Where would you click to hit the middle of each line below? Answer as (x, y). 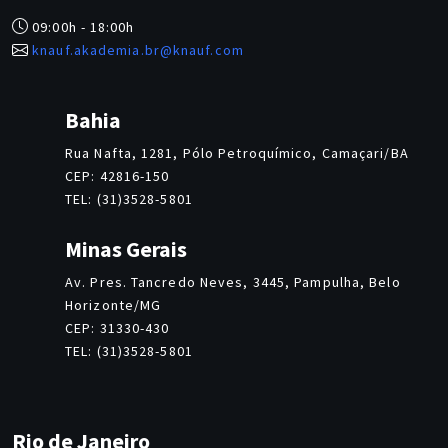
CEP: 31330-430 (117, 328)
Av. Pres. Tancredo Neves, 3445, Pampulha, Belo (233, 282)
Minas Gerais (126, 249)
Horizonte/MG (113, 305)
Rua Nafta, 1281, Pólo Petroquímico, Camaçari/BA (237, 153)
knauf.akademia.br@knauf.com (138, 50)
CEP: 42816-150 (117, 176)
